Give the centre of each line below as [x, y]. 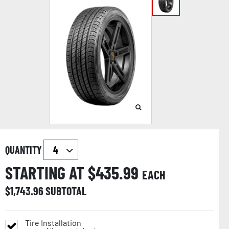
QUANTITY [24, 150]
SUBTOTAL [66, 190]
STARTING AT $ [50, 172]
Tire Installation [53, 222]
